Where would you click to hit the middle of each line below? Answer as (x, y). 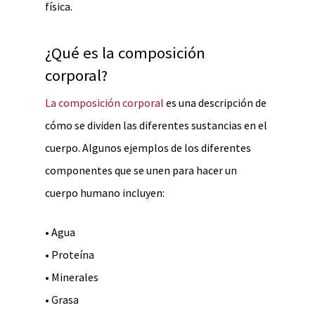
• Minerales (72, 277)
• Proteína (70, 255)
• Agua (60, 232)
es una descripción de (215, 103)
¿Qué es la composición (125, 53)
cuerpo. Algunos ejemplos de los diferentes (148, 148)
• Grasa (62, 300)
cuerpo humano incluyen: (105, 193)
